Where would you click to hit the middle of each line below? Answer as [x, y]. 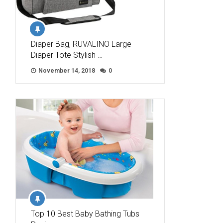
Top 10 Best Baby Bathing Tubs [85, 214]
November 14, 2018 [66, 71]
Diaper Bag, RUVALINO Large [81, 44]
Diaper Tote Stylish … [67, 55]
